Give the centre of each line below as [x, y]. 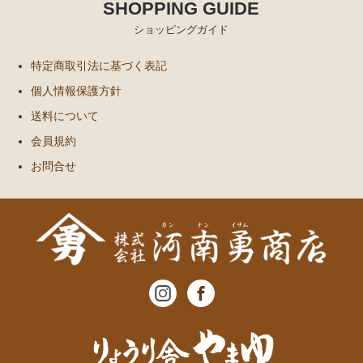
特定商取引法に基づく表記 [99, 65]
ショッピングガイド [181, 29]
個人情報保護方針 [77, 90]
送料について [65, 115]
